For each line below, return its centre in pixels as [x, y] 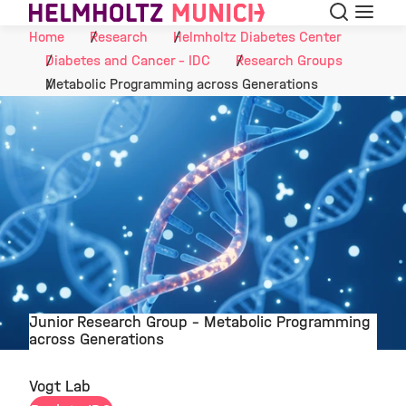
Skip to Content [57, 15]
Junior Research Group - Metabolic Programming [200, 322]
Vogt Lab [60, 386]
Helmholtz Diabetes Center [257, 37]
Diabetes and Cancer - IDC [128, 60]
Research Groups [289, 60]
